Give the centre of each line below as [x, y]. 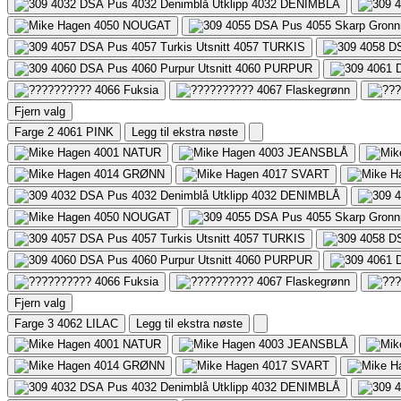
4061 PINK [85, 132]
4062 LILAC [88, 323]
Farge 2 [34, 132]
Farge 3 [34, 323]
